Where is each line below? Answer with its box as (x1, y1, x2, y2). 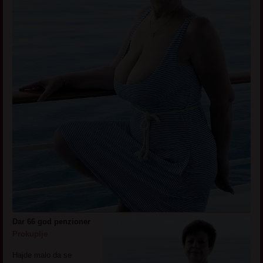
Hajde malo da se (12, 250, 72, 259)
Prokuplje (12, 229, 48, 238)
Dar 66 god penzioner (12, 217, 91, 226)
